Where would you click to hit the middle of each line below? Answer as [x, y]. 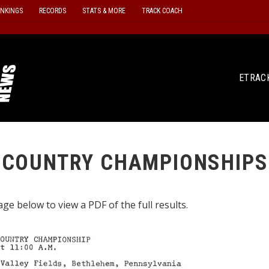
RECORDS [52, 11]
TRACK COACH [162, 11]
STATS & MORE [104, 11]
